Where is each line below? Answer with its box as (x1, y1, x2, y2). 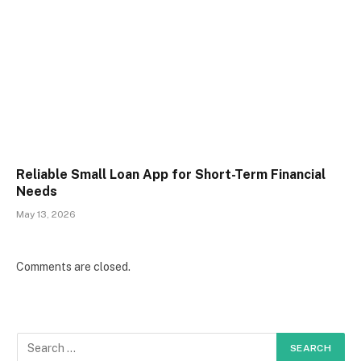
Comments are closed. (16, 259, 131, 273)
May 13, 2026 (16, 208, 76, 220)
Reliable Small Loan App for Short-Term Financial (16, 166, 326, 182)
